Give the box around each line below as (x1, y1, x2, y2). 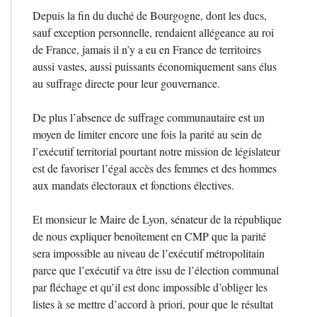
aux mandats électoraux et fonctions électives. (33, 177, 234, 192)
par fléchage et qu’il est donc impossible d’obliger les (33, 279, 267, 294)
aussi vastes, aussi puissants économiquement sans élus (33, 58, 277, 74)
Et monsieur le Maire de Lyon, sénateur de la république (33, 211, 282, 226)
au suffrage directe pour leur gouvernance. (33, 75, 220, 91)
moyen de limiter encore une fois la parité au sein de (33, 126, 262, 142)
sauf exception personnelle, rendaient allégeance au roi (33, 24, 274, 40)
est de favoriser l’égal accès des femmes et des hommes (33, 160, 277, 175)
